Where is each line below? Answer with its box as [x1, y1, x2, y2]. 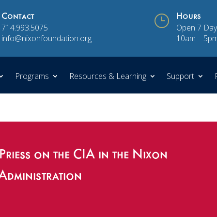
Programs [15, 70, 49, 81]
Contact [1, 13, 34, 23]
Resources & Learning [69, 70, 146, 81]
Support [167, 70, 194, 81]
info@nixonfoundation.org [1, 33, 92, 44]
